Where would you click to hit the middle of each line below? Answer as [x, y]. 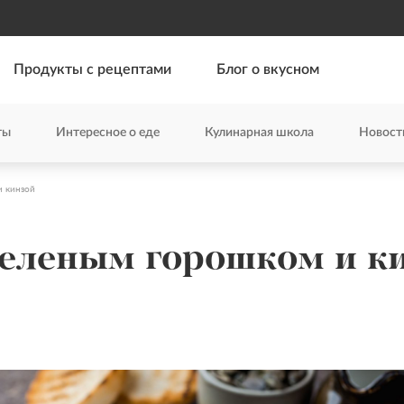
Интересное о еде [108, 133]
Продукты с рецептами [92, 69]
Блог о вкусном [267, 69]
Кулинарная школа [259, 133]
